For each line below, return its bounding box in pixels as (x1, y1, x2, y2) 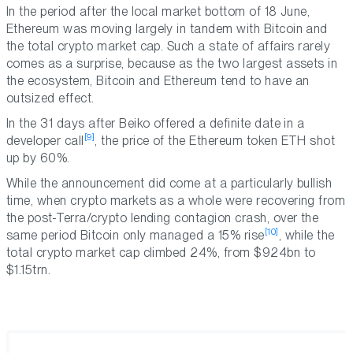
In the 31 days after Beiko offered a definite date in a (6, 116, 305, 132)
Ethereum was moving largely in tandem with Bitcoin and (6, 21, 328, 37)
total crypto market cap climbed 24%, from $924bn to (6, 245, 316, 261)
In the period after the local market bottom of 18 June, (6, 4, 310, 20)
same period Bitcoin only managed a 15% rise (6, 228, 265, 243)
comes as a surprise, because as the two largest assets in (6, 56, 338, 72)
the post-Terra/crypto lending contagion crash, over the (6, 210, 319, 226)
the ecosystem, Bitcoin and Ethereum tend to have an (6, 73, 310, 89)
